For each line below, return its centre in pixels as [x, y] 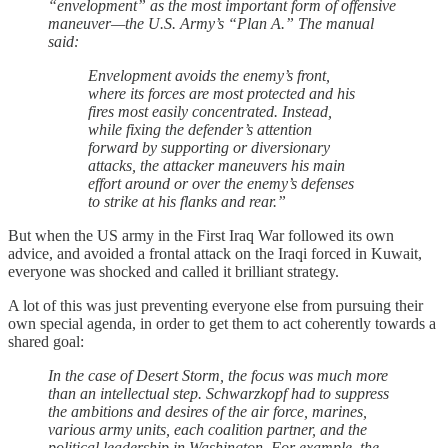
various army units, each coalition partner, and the [207, 430]
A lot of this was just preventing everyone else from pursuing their [215, 306]
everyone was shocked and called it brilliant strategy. [173, 272]
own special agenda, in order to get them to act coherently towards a [222, 324]
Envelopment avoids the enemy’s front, [209, 76]
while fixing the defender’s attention [200, 130]
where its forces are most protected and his [221, 94]
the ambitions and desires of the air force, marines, [207, 412]
